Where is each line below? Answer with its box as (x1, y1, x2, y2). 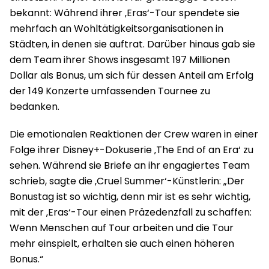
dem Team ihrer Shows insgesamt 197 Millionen (10, 52, 230, 67)
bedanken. (10, 99, 59, 113)
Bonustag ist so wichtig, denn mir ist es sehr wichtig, (10, 189, 250, 204)
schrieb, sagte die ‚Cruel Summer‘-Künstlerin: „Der (10, 174, 244, 188)
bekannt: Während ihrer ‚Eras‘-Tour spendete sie (10, 5, 240, 20)
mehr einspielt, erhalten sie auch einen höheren (10, 236, 234, 250)
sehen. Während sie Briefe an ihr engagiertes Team (10, 158, 250, 172)
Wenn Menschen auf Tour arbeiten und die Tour (10, 220, 234, 235)
